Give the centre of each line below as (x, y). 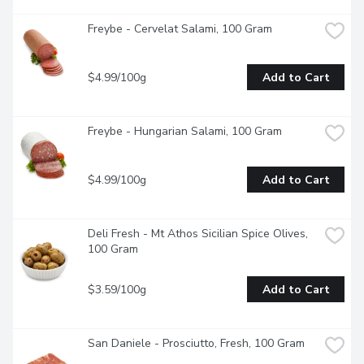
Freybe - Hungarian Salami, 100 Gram (185, 132)
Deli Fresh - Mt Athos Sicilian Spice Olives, (198, 234)
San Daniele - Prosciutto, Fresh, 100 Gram (196, 344)
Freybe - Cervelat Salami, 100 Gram (180, 29)
